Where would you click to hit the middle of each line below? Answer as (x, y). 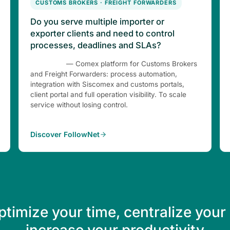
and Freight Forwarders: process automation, (104, 74)
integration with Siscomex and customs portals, (107, 84)
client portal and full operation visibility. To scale (108, 94)
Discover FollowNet (65, 134)
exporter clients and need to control (102, 33)
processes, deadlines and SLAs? (96, 45)
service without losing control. (79, 105)
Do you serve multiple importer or (97, 22)
